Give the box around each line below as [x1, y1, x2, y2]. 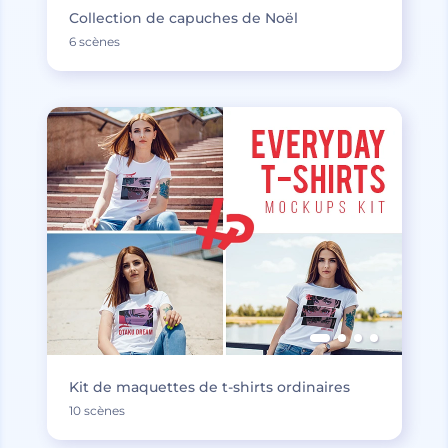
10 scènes [68, 403, 125, 419]
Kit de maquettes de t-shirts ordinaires [68, 378, 350, 397]
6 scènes [68, 34, 120, 50]
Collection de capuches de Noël [68, 9, 298, 28]
